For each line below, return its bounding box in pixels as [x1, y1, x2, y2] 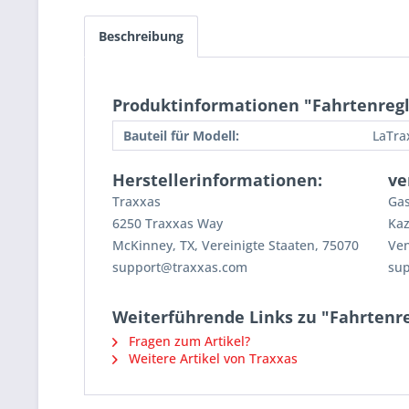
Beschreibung [99, 27, 184, 46]
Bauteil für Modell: [123, 127, 239, 145]
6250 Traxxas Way [112, 215, 223, 233]
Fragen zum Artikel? [125, 332, 250, 351]
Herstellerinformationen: [112, 169, 322, 192]
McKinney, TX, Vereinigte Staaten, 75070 [112, 236, 359, 255]
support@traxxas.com [112, 258, 247, 277]
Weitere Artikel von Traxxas [125, 350, 298, 368]
